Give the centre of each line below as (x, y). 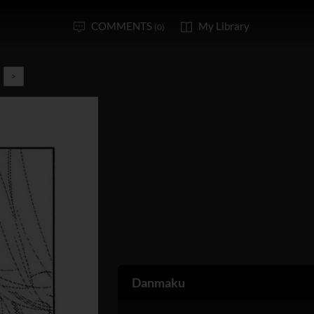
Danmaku (158, 282)
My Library (224, 26)
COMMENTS (123, 26)
